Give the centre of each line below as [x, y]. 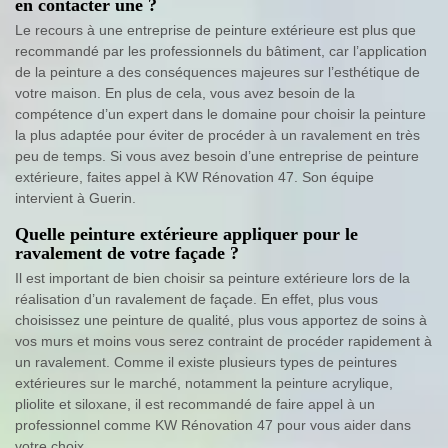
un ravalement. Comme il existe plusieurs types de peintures [206, 362]
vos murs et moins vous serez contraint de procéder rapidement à [223, 341]
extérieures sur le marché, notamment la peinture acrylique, [204, 383]
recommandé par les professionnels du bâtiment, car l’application [221, 51]
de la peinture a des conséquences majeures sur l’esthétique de [217, 72]
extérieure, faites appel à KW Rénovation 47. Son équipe [194, 177]
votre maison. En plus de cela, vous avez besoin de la [185, 93]
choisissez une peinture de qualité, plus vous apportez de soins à [221, 320]
